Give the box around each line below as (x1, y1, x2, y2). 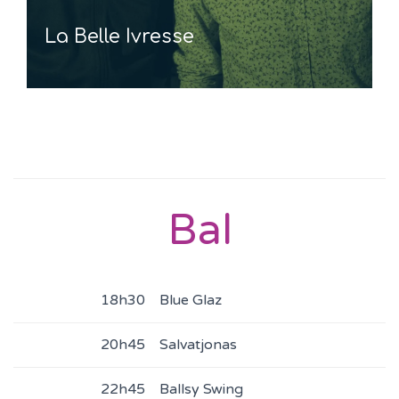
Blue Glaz (159, 291, 222, 309)
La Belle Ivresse (45, 26, 194, 47)
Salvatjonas (159, 336, 237, 354)
